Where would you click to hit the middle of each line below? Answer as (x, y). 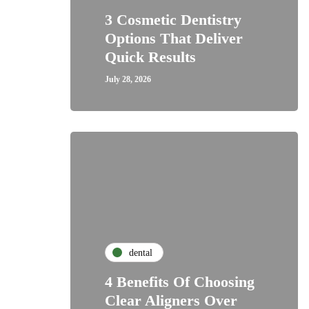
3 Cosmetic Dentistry (173, 20)
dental (141, 252)
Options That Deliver (174, 38)
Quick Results (150, 57)
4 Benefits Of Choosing (180, 282)
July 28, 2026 (128, 79)
